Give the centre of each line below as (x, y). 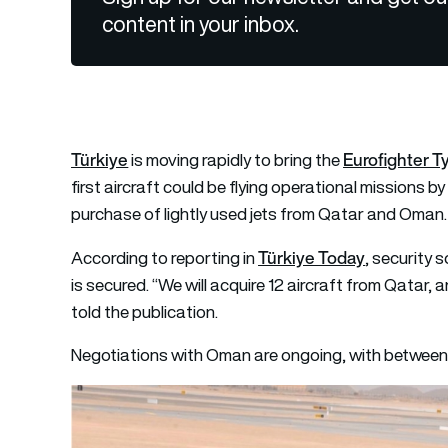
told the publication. (145, 311)
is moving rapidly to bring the (236, 159)
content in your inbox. (201, 23)
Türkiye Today (312, 257)
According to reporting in (165, 257)
